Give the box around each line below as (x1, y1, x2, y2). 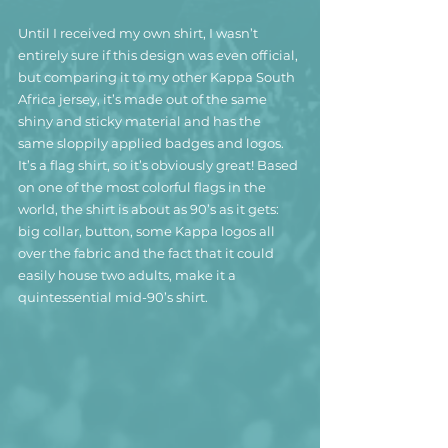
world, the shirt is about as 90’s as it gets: (18, 200, 282, 217)
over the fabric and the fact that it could (18, 244, 277, 261)
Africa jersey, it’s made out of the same (18, 90, 270, 107)
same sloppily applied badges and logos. (18, 134, 284, 151)
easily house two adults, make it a (18, 266, 239, 283)
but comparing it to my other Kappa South (18, 68, 298, 85)
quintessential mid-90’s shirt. (18, 288, 208, 305)
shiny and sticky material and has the (18, 112, 264, 129)
